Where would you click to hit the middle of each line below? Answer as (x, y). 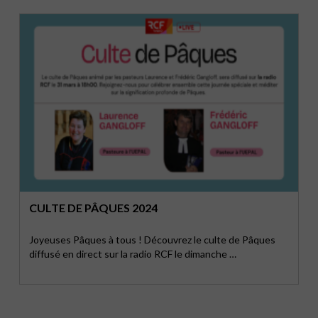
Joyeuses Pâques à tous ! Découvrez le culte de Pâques (153, 240)
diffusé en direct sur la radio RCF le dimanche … (133, 254)
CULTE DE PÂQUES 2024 (94, 208)
